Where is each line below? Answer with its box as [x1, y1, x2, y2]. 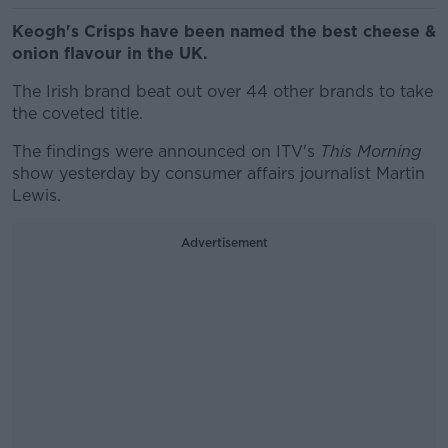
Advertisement [180, 235, 268, 250]
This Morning [320, 142, 422, 161]
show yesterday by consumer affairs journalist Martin [12, 164, 425, 183]
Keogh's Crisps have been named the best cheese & [12, 22, 436, 41]
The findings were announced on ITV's [12, 142, 320, 161]
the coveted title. [12, 104, 143, 123]
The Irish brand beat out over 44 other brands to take [12, 82, 433, 101]
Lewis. [12, 186, 61, 205]
